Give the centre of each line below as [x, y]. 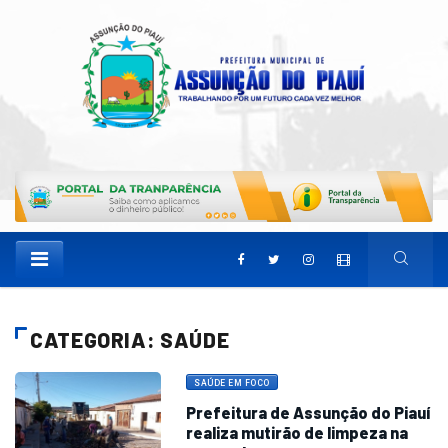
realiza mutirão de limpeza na [297, 433]
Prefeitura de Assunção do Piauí [308, 413]
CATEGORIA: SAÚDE [130, 340]
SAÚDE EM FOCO [232, 383]
